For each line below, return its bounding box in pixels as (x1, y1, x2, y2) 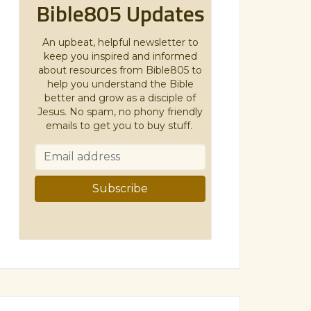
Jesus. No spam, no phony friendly (37, 105, 203, 118)
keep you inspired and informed (43, 49, 197, 62)
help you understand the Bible (47, 77, 194, 90)
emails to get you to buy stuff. (45, 119, 195, 132)
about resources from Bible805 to (38, 63, 202, 76)
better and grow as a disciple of (44, 91, 196, 104)
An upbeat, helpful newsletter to (42, 35, 199, 49)
